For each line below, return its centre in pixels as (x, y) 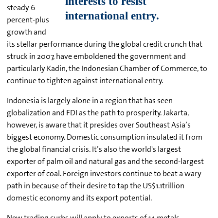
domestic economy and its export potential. (79, 198)
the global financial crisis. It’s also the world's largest (94, 149)
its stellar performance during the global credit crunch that (105, 44)
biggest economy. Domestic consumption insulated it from (105, 137)
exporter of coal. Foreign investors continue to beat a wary (104, 174)
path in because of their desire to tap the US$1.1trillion (96, 186)
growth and (27, 32)
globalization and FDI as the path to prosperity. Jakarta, (98, 113)
